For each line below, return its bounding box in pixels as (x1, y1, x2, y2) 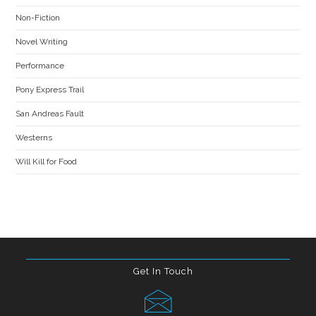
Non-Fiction (16, 12, 61, 23)
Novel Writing (16, 36, 68, 47)
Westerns (16, 132, 53, 142)
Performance (16, 60, 65, 71)
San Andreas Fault (16, 108, 85, 119)
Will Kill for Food (16, 156, 78, 166)
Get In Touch (133, 265, 193, 276)
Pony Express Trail (16, 84, 85, 95)
